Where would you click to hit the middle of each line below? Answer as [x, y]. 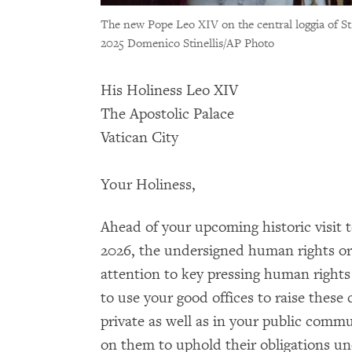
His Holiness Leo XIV [169, 91]
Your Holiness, [148, 185]
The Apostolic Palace [167, 114]
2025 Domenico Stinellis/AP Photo [187, 44]
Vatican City [141, 138]
